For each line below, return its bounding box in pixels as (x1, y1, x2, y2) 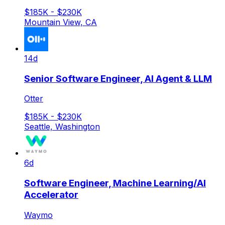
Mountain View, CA (24, 17, 97, 27)
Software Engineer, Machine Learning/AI (24, 177, 206, 189)
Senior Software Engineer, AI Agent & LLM (24, 72, 212, 84)
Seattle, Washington (24, 122, 100, 132)
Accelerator (24, 188, 78, 200)
